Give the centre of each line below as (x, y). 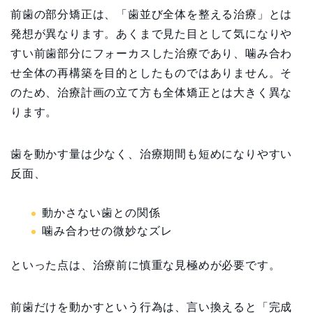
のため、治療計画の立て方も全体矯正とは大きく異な (152, 92)
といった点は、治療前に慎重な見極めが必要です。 (146, 265)
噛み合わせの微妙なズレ (107, 231)
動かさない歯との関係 (101, 212)
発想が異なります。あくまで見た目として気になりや (152, 34)
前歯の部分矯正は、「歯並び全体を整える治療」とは (152, 14)
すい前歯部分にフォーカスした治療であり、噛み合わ (152, 53)
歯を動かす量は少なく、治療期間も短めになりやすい (152, 154)
